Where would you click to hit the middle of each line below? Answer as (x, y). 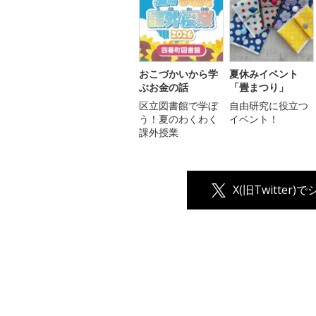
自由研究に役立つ (269, 106)
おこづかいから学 (178, 74)
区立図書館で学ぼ (178, 106)
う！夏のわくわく (178, 119)
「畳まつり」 (259, 87)
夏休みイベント (264, 74)
